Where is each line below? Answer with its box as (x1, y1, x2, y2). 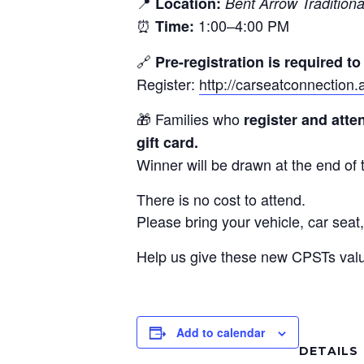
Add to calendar (176, 323, 265, 340)
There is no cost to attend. (136, 188, 305, 210)
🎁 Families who (136, 107, 244, 129)
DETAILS (299, 343, 358, 358)
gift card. (136, 131, 198, 153)
